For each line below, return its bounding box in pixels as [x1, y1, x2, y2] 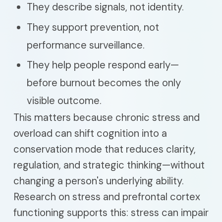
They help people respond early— [27, 58, 179, 71]
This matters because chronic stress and [13, 111, 200, 124]
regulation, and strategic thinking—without [13, 159, 205, 171]
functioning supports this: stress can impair [13, 206, 209, 219]
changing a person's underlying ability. [13, 174, 184, 187]
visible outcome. [27, 94, 102, 107]
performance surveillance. [27, 38, 145, 52]
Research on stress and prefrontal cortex [13, 190, 200, 203]
